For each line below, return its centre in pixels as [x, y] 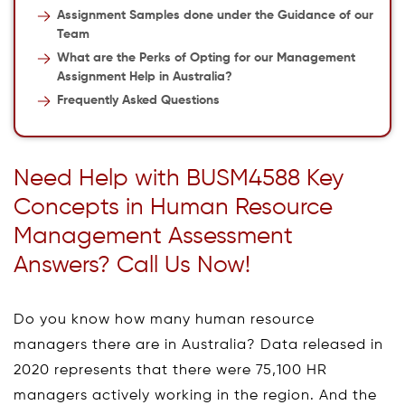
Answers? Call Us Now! [132, 266]
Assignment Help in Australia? [144, 77]
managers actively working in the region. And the [195, 396]
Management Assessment [153, 237]
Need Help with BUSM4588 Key [179, 179]
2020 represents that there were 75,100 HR [170, 371]
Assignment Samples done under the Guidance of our [215, 15]
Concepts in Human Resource [173, 208]
